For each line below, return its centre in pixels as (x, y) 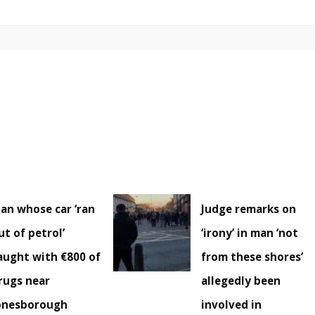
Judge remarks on (249, 209)
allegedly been (241, 281)
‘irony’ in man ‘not (250, 233)
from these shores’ (252, 257)
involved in (232, 305)
